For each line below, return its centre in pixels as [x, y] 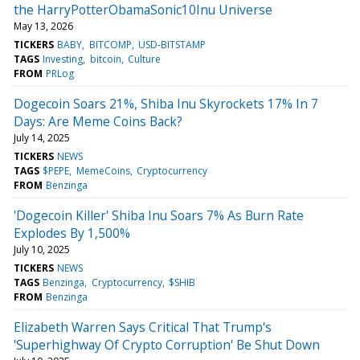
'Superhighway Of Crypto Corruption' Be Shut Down [167, 344]
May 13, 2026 [43, 26]
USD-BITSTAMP [172, 44]
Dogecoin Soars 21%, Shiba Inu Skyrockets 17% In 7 [166, 103]
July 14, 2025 [42, 137]
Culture [144, 59]
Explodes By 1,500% [72, 233]
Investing [63, 59]
